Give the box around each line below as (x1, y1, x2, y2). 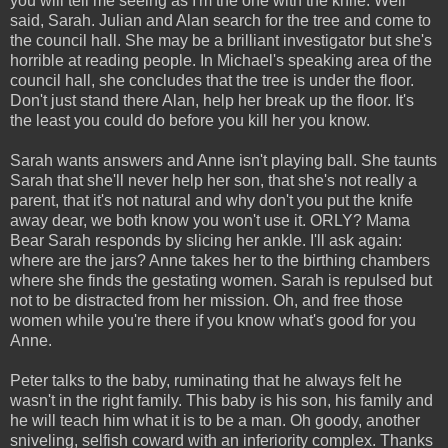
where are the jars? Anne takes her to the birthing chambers (10, 251, 430, 269)
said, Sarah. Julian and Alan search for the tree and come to (10, 11, 431, 29)
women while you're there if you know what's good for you (10, 311, 416, 329)
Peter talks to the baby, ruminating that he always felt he (10, 371, 402, 389)
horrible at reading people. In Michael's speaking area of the (10, 51, 432, 69)
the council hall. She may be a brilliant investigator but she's (10, 31, 432, 49)
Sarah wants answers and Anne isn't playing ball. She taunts (10, 151, 437, 169)
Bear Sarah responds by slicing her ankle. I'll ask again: (10, 231, 402, 249)
